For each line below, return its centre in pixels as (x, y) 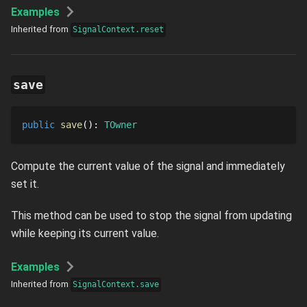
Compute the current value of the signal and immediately (148, 167)
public (38, 125)
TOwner (121, 125)
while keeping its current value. (85, 234)
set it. (25, 184)
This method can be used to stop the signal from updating (151, 216)
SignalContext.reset (119, 30)
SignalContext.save (116, 285)
